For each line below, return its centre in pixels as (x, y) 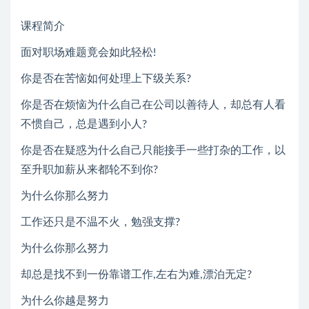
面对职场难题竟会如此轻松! (88, 52)
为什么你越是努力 (65, 300)
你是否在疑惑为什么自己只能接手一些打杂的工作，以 (153, 150)
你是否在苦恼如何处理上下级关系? (106, 78)
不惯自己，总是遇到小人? (84, 124)
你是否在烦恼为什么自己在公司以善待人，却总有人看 (153, 104)
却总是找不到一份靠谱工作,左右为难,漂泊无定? (136, 274)
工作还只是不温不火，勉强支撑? (100, 222)
